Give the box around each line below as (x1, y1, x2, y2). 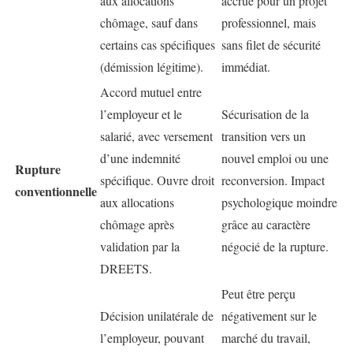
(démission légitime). (100, 58, 203, 75)
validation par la (100, 237, 180, 255)
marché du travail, (221, 329, 310, 346)
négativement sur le (221, 307, 317, 324)
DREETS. (100, 259, 152, 277)
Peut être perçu (221, 284, 295, 302)
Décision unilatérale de (100, 307, 214, 324)
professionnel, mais (221, 13, 316, 31)
